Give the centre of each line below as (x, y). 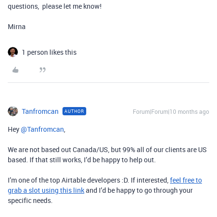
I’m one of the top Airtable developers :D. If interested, (89, 180)
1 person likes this (49, 52)
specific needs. (30, 200)
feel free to (186, 180)
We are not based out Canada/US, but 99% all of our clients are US (107, 149)
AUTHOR (74, 111)
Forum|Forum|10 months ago (171, 111)
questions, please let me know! (55, 6)
